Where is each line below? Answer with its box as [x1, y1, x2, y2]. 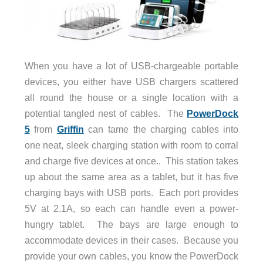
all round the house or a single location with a [24, 92, 239, 103]
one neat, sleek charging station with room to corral [24, 140, 239, 151]
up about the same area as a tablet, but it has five [24, 171, 239, 183]
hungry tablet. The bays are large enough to [24, 219, 239, 230]
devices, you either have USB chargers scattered [24, 76, 239, 87]
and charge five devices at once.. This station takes [24, 156, 239, 167]
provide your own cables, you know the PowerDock [24, 251, 239, 262]
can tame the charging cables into [83, 124, 239, 135]
